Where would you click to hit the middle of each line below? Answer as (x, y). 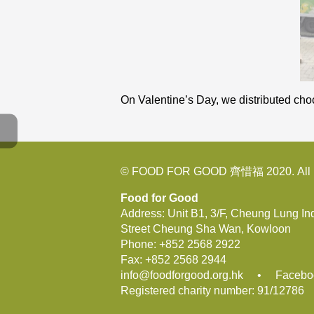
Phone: (140, 244)
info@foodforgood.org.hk (182, 275)
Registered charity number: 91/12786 (212, 291)
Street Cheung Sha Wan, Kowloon (206, 229)
